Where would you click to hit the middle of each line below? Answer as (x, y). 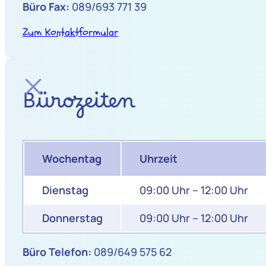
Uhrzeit (158, 158)
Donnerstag (72, 218)
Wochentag (72, 158)
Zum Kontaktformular (70, 33)
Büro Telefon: (57, 251)
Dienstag (65, 190)
